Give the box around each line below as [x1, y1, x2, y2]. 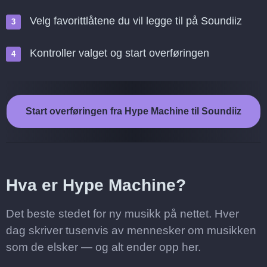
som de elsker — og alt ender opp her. [6, 241, 201, 253]
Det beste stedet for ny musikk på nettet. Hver [6, 207, 239, 220]
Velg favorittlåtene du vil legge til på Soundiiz [30, 15, 242, 27]
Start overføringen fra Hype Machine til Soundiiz [26, 106, 241, 116]
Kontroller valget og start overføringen [30, 47, 209, 59]
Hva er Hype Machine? [6, 176, 186, 194]
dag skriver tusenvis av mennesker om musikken [6, 224, 256, 237]
